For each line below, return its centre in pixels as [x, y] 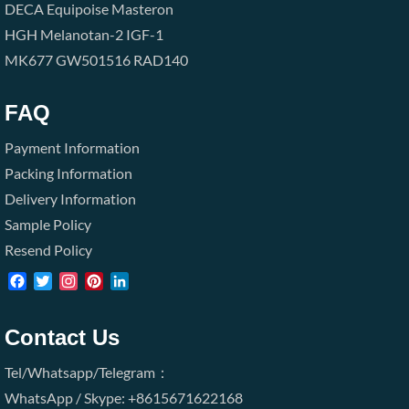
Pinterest [132, 285]
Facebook [57, 285]
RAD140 [161, 60]
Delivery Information [70, 199]
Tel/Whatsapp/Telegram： [87, 372]
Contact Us [62, 338]
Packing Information [68, 173]
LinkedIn [156, 285]
